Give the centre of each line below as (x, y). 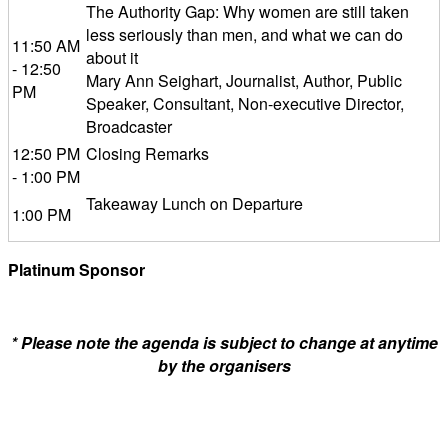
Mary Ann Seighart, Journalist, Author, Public (244, 80)
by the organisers (224, 365)
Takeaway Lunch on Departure (194, 203)
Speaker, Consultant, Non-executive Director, (245, 103)
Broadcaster (129, 126)
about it (112, 57)
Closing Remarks (147, 153)
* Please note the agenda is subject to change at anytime (224, 342)
